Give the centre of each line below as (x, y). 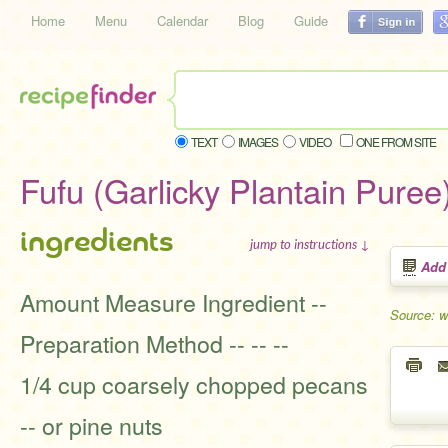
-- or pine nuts (91, 425)
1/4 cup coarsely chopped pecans (194, 384)
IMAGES (258, 141)
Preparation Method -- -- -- (154, 343)
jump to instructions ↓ (310, 244)
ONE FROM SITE (396, 141)
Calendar (182, 20)
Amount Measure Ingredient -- (173, 302)
